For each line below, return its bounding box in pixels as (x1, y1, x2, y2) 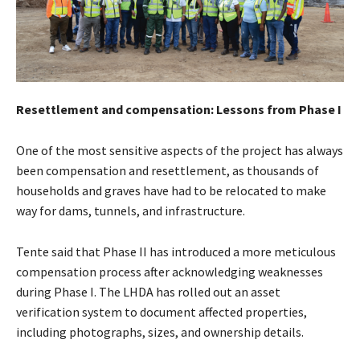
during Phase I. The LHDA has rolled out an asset (16, 283, 280, 300)
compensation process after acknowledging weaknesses (16, 263, 323, 280)
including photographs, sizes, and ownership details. (16, 323, 304, 340)
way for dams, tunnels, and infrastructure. (16, 202, 245, 219)
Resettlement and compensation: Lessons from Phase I (16, 100, 342, 117)
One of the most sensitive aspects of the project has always (16, 141, 343, 158)
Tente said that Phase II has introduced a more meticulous (16, 243, 336, 260)
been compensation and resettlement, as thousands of (16, 162, 319, 178)
